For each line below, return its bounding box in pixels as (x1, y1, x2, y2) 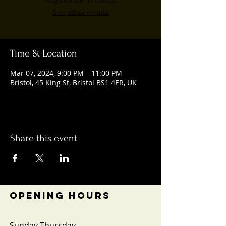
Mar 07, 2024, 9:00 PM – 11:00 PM (10, 68, 122, 78)
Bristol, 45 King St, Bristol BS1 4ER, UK (10, 78, 137, 87)
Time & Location (10, 48, 77, 59)
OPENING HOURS (10, 190, 110, 201)
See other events (52, 8, 109, 17)
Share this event (10, 133, 77, 144)
